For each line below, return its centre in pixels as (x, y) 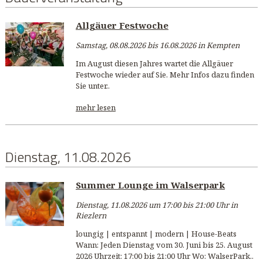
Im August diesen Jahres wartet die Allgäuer (154, 63)
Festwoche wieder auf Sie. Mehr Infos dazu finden (165, 74)
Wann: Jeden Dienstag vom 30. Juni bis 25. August (164, 245)
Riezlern (91, 216)
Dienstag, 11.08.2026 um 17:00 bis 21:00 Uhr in (156, 205)
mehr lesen (95, 107)
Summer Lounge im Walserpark (150, 185)
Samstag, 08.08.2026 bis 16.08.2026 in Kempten (157, 45)
